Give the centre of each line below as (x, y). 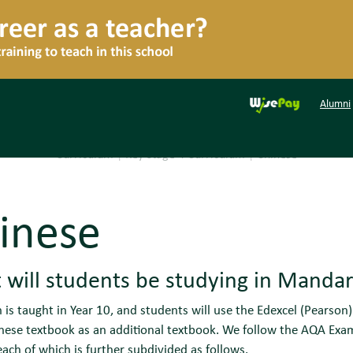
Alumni (335, 103)
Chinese (277, 154)
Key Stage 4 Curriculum (185, 154)
